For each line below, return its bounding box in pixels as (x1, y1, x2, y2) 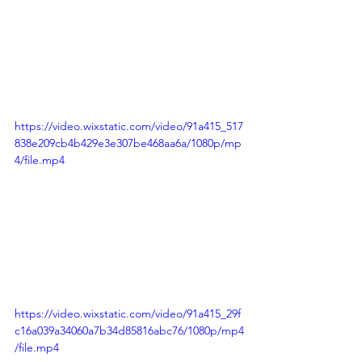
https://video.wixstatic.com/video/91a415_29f (15, 306, 241, 321)
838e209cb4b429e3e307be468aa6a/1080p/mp (15, 136, 242, 151)
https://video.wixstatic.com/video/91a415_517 (15, 119, 243, 134)
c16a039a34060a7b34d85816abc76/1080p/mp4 (15, 323, 244, 338)
